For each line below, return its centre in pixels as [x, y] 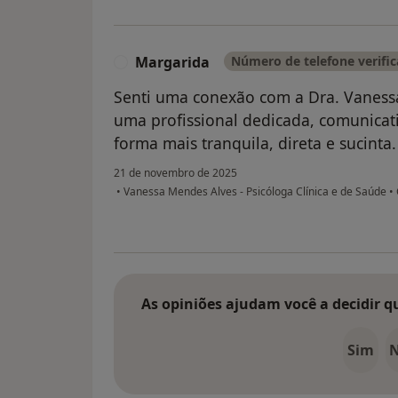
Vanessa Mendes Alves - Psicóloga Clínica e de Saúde [255, 192]
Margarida [172, 63]
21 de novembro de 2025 [175, 173]
